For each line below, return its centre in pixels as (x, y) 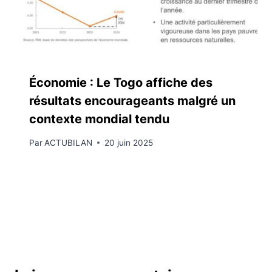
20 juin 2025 (129, 142)
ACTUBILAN (69, 142)
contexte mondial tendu (99, 119)
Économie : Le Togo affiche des (121, 83)
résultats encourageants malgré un (132, 101)
